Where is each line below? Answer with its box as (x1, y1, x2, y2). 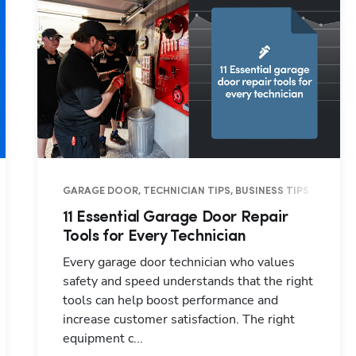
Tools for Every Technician (62, 229, 246, 246)
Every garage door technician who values (62, 253, 295, 272)
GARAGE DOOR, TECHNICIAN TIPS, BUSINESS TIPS (62, 186, 309, 197)
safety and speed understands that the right (62, 273, 313, 291)
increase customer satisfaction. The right (62, 311, 295, 329)
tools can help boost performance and (62, 292, 278, 310)
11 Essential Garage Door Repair (62, 210, 288, 226)
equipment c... (62, 330, 143, 348)
